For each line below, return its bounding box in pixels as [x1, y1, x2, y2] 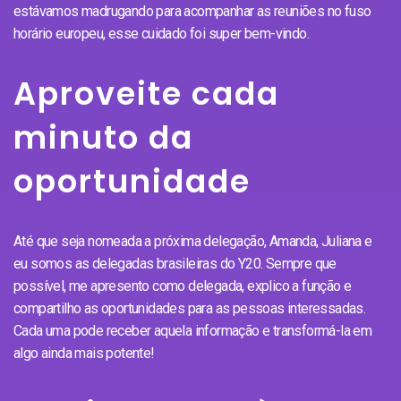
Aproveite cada [13, 71, 279, 115]
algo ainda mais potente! [13, 344, 155, 362]
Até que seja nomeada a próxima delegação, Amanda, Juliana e [13, 232, 372, 250]
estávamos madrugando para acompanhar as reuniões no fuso [13, 2, 371, 20]
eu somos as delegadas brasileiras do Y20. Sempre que [13, 254, 337, 272]
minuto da [13, 115, 193, 159]
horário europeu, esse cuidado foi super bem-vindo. [13, 24, 309, 42]
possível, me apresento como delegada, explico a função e [13, 277, 352, 294]
